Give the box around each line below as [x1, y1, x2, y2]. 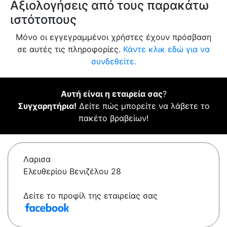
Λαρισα [23, 154, 51, 165]
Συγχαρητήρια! [17, 101, 77, 111]
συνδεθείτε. [91, 56, 136, 67]
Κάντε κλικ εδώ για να [123, 44, 210, 55]
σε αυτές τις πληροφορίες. [17, 44, 123, 55]
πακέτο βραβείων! [79, 113, 148, 124]
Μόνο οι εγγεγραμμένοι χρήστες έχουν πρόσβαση [16, 32, 211, 43]
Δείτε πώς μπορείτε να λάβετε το [76, 101, 210, 111]
